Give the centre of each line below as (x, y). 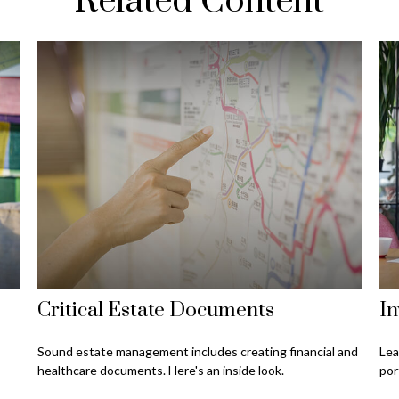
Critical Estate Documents (156, 310)
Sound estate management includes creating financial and (198, 351)
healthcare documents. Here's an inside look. (161, 370)
